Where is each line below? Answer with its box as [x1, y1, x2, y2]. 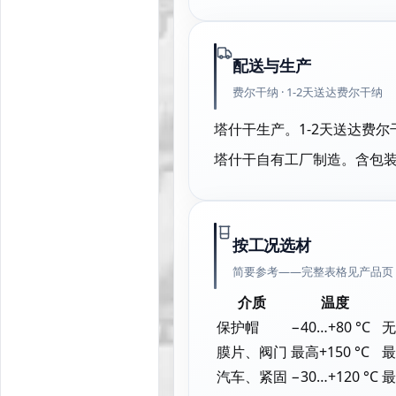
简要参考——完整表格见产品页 [232, 263, 393, 279]
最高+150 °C [291, 342, 369, 362]
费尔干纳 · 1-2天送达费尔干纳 [232, 84, 383, 100]
